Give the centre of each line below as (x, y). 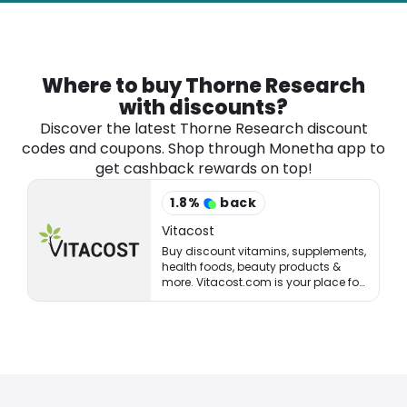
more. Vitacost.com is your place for (263, 282)
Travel (49, 53)
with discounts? (203, 108)
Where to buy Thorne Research (203, 86)
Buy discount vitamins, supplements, (264, 251)
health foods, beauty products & (252, 267)
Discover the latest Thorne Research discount (203, 129)
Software (58, 11)
